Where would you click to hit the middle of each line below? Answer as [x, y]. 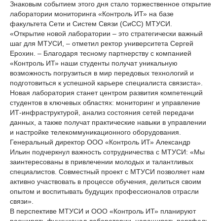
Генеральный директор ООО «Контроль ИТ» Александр [100, 142]
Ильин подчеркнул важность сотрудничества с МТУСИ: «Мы [107, 152]
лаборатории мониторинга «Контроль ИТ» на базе [92, 14]
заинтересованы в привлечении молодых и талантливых [102, 162]
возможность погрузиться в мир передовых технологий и [102, 73]
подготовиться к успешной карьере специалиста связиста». [106, 83]
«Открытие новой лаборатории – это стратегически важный [106, 34]
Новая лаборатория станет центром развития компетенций [106, 93]
